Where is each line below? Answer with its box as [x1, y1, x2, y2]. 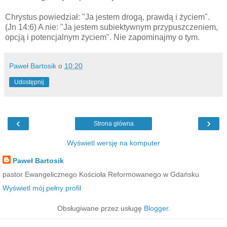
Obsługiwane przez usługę [57, 204, 144, 213]
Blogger [143, 204, 168, 213]
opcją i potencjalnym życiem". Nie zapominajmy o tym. [5, 32, 200, 42]
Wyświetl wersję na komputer [67, 138, 160, 147]
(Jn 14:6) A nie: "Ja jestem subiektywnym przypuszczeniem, [5, 22, 218, 31]
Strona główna [93, 120, 134, 127]
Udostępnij [14, 78, 44, 86]
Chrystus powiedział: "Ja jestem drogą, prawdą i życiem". [5, 12, 210, 21]
